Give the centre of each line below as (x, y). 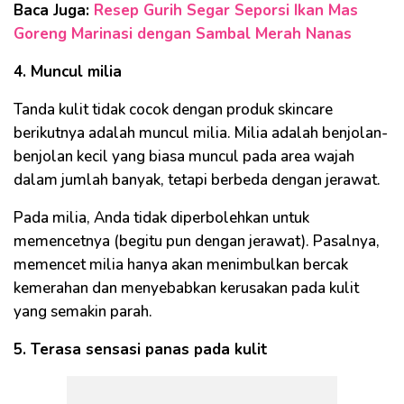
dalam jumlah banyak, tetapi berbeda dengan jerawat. (197, 180)
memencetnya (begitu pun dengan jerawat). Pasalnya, (197, 242)
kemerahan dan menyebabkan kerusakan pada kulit (186, 289)
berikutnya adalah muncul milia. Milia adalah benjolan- (201, 133)
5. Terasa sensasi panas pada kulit (141, 350)
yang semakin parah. (85, 312)
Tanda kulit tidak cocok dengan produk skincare (173, 110)
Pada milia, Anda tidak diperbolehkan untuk (161, 218)
